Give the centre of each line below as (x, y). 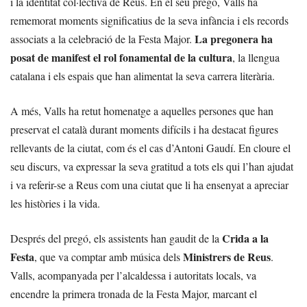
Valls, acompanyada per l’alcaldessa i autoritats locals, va (133, 275)
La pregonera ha (234, 39)
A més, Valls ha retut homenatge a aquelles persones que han (142, 111)
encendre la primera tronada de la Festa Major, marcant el (134, 294)
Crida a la (245, 238)
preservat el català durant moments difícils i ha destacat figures (144, 130)
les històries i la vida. (55, 204)
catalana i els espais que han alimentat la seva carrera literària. (143, 76)
